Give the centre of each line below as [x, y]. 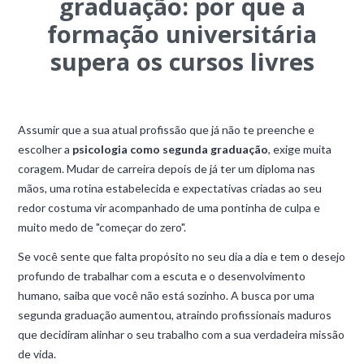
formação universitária [182, 34]
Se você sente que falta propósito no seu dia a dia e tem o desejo [182, 256]
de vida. [37, 354]
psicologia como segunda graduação [171, 149]
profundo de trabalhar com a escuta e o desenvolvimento [162, 276]
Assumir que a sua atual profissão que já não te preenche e [167, 130]
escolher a [45, 149]
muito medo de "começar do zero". [102, 227]
